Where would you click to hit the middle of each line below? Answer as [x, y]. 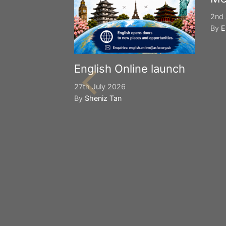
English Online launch [130, 69]
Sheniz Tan [103, 98]
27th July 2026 [100, 87]
